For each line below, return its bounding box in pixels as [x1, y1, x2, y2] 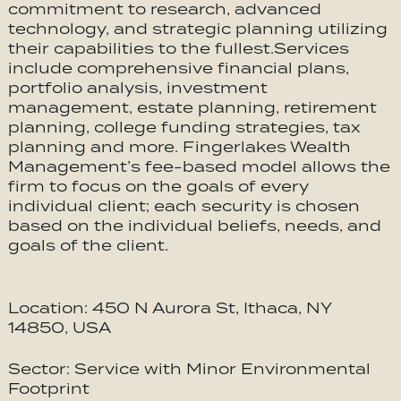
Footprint [7, 379, 90, 398]
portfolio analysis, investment [7, 78, 268, 98]
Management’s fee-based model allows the [7, 157, 390, 176]
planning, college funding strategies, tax [7, 117, 361, 137]
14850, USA [7, 318, 111, 337]
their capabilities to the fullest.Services [7, 38, 349, 58]
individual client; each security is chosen [7, 196, 360, 216]
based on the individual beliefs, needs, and [7, 216, 381, 235]
